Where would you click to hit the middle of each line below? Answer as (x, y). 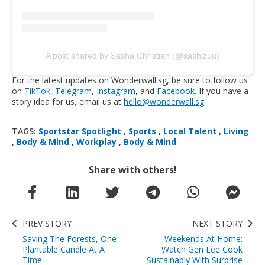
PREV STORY (47, 224)
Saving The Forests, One (70, 239)
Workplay (96, 142)
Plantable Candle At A (64, 250)
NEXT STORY (217, 224)
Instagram (116, 91)
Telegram (73, 91)
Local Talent (190, 131)
